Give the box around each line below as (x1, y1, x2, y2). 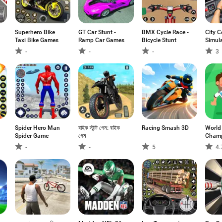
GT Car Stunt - (78, 29, 116, 36)
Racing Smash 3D (142, 124, 189, 131)
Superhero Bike (15, 29, 55, 36)
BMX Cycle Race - (142, 29, 189, 36)
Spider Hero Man (15, 124, 60, 131)
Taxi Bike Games (15, 37, 58, 44)
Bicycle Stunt (142, 37, 176, 44)
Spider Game (15, 132, 49, 139)
